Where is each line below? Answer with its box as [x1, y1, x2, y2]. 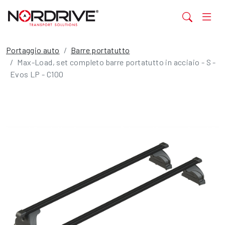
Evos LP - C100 [10, 69, 64, 79]
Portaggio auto [6, 45, 60, 55]
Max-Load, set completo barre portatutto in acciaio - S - [17, 57, 216, 67]
